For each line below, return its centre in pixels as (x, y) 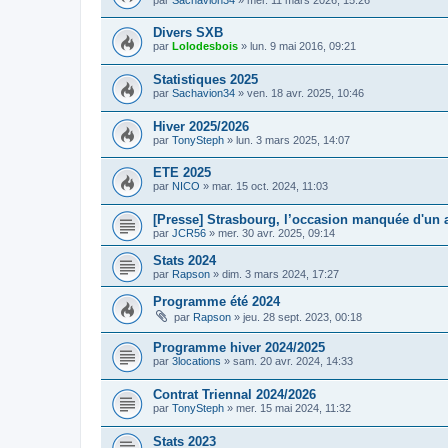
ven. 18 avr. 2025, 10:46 (305, 92)
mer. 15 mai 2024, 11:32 (293, 408)
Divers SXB (188, 33)
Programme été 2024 (216, 301)
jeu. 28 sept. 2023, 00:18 (302, 316)
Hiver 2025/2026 (201, 126)
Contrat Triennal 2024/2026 (234, 395)
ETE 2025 (182, 173)
